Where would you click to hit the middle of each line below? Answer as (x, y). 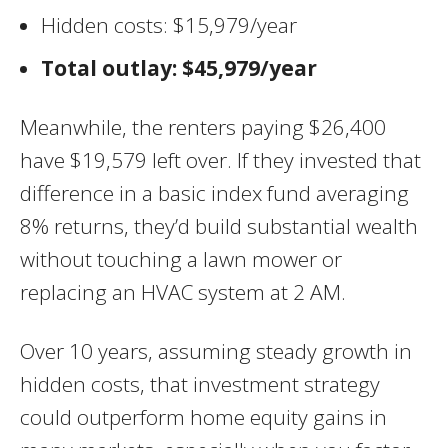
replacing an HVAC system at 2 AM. (183, 291)
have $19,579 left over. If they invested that (220, 159)
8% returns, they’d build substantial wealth (219, 225)
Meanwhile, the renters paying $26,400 (203, 126)
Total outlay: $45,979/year (179, 67)
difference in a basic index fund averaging (214, 192)
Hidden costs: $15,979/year (169, 24)
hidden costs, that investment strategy (200, 383)
